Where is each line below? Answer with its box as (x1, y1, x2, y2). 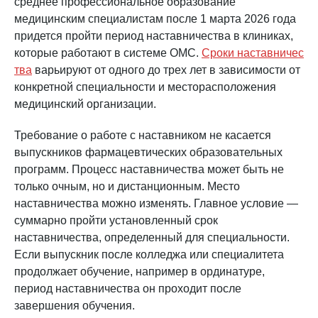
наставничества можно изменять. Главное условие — (14, 197, 298, 209)
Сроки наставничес (202, 46, 304, 59)
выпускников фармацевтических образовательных (14, 146, 283, 158)
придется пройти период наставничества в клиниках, (14, 29, 293, 42)
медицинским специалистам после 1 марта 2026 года (14, 12, 296, 25)
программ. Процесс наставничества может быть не (14, 163, 284, 175)
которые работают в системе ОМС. (14, 46, 202, 59)
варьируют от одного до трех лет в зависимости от (32, 63, 300, 76)
